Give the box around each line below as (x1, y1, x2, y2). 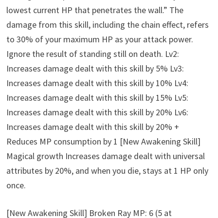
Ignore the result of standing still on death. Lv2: (6, 48, 180, 60)
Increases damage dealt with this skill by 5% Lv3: (6, 63, 184, 74)
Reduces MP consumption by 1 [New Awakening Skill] (6, 136, 201, 147)
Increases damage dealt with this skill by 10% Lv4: (6, 77, 189, 89)
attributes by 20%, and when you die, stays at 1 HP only (6, 165, 209, 177)
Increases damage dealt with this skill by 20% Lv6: (6, 107, 189, 118)
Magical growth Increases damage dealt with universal (6, 150, 205, 162)
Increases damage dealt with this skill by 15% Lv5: (6, 92, 189, 104)
